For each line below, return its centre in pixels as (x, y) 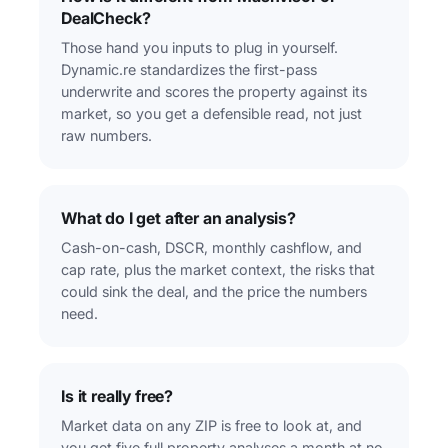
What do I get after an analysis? (178, 218)
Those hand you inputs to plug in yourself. (199, 48)
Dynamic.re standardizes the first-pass (189, 70)
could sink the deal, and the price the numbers (214, 292)
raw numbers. (106, 136)
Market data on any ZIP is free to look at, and (211, 426)
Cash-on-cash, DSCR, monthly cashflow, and (211, 248)
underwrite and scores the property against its (214, 92)
